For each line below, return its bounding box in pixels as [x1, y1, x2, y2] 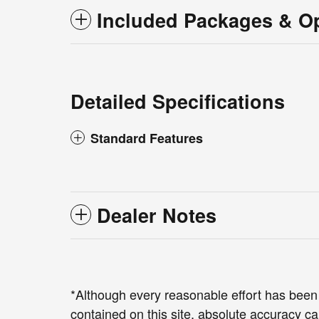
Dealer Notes [97, 201, 216, 229]
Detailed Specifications [70, 87, 285, 115]
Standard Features [90, 128, 203, 147]
